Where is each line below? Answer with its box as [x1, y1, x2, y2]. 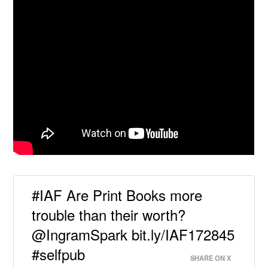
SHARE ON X [190, 253, 231, 263]
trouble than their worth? [32, 204, 186, 225]
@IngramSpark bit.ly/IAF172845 [32, 224, 235, 245]
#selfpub [32, 243, 86, 264]
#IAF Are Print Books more [32, 184, 203, 205]
